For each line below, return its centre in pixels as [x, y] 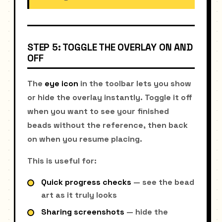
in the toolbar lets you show [135, 83]
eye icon [61, 83]
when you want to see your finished [98, 111]
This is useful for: [62, 161]
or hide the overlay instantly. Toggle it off [110, 97]
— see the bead [163, 182]
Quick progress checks [86, 182]
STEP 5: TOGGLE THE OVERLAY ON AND [110, 48]
